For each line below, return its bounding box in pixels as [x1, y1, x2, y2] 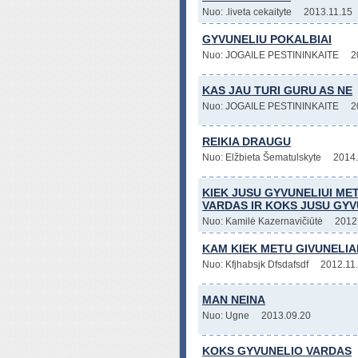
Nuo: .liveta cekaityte [202, 6, 292, 18]
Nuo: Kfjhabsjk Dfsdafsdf [202, 259, 308, 270]
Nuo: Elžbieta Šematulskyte [202, 152, 321, 163]
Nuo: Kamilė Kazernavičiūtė [202, 216, 323, 227]
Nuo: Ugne [202, 310, 249, 321]
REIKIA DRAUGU [202, 135, 291, 148]
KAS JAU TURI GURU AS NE [202, 84, 352, 97]
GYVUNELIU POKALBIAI [202, 33, 332, 46]
